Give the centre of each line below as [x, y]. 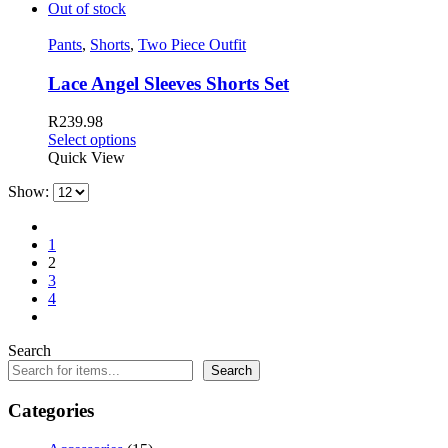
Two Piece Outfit [192, 44]
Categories [51, 410]
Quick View [86, 158]
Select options [92, 140]
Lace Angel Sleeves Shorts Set [168, 83]
